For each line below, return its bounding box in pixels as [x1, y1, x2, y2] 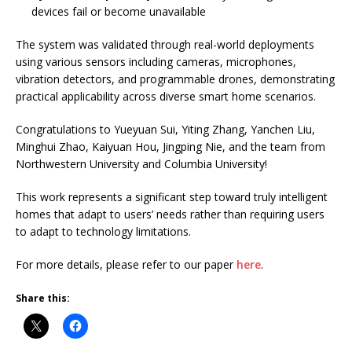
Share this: [16, 291, 70, 305]
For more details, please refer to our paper [16, 256, 236, 272]
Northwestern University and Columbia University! [16, 156, 267, 171]
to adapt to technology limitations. [16, 223, 191, 239]
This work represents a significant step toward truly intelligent [16, 189, 328, 204]
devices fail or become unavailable [31, 3, 206, 19]
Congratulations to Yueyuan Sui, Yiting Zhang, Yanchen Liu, [16, 121, 315, 137]
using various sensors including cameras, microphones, [16, 53, 296, 69]
